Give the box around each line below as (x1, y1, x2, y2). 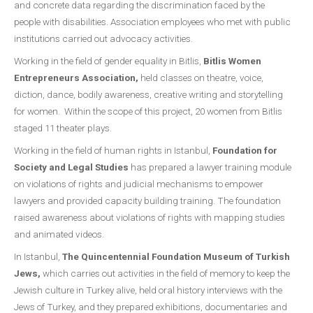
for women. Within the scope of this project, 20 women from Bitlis (14, 105, 282, 117)
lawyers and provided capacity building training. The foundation (14, 195, 281, 206)
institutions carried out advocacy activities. (14, 33, 193, 44)
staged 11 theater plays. (14, 122, 112, 133)
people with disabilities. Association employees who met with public (14, 16, 291, 27)
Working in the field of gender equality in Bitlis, (14, 55, 203, 66)
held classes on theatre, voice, (138, 72, 263, 83)
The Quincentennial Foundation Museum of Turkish (62, 251, 290, 262)
